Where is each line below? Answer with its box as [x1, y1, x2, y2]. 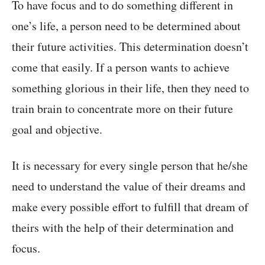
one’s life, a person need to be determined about [12, 18, 241, 34]
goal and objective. [12, 121, 102, 138]
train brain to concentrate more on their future [12, 101, 233, 117]
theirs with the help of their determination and [12, 219, 234, 236]
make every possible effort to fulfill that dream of [12, 199, 248, 215]
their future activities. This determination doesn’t [12, 38, 248, 55]
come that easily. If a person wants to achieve [12, 59, 230, 76]
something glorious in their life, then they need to [12, 80, 249, 96]
